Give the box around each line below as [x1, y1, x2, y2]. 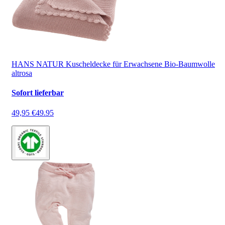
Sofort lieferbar [12, 88, 64, 97]
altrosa [12, 69, 32, 78]
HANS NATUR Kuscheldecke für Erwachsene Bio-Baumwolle [12, 60, 215, 69]
